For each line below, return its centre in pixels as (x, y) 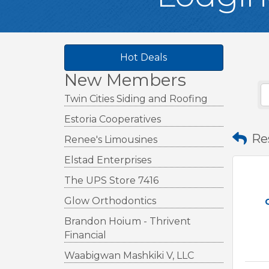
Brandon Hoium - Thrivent (128, 221)
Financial (85, 235)
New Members (125, 80)
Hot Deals (144, 57)
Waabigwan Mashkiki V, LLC (129, 255)
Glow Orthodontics (110, 201)
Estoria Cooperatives (113, 119)
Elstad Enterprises (108, 160)
